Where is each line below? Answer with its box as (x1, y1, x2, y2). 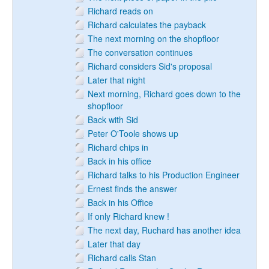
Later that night (88, 74, 145, 86)
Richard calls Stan (88, 252, 156, 264)
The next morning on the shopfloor (88, 32, 219, 44)
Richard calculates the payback (88, 19, 206, 31)
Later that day (88, 238, 141, 250)
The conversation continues (88, 46, 193, 58)
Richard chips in (88, 141, 148, 153)
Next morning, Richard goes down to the (88, 88, 241, 100)
